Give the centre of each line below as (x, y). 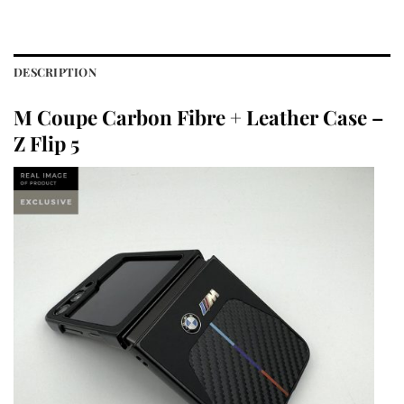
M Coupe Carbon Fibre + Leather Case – (198, 117)
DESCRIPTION (55, 71)
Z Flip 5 (46, 143)
